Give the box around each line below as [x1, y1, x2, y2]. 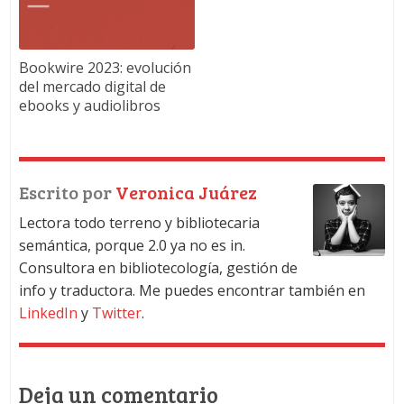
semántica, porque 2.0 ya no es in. [18, 235, 245, 256]
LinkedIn [18, 303, 78, 324]
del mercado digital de [18, 77, 166, 97]
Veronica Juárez [115, 179, 257, 206]
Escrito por [18, 179, 115, 206]
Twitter [91, 303, 142, 324]
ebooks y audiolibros [18, 96, 161, 116]
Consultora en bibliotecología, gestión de [18, 258, 298, 279]
